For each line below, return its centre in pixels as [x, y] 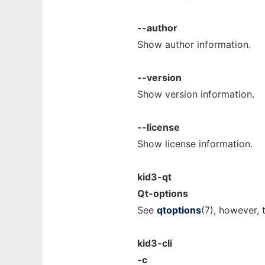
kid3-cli [155, 243]
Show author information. [194, 44]
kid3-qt [154, 177]
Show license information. [195, 144]
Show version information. [196, 94]
